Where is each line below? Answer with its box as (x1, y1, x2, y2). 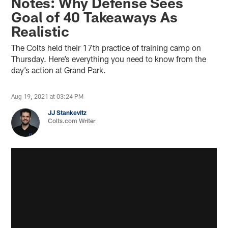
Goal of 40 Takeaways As (11, 8, 178, 25)
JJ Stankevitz (48, 108, 87, 116)
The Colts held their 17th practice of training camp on (11, 42, 202, 52)
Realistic (11, 22, 69, 40)
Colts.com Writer (48, 117, 96, 124)
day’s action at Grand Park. (11, 65, 108, 75)
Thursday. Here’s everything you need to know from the (11, 53, 207, 64)
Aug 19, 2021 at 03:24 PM (11, 92, 84, 100)
